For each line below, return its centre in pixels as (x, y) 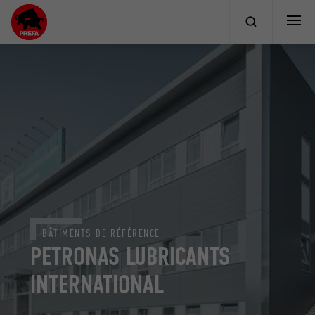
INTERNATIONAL (97, 285)
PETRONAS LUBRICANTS (130, 257)
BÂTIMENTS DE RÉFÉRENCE (101, 234)
